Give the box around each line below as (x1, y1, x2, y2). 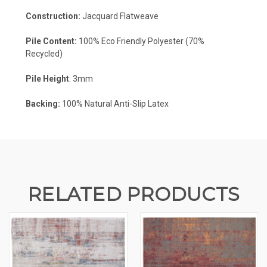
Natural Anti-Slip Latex (85, 98, 169, 108)
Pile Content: (26, 36, 77, 46)
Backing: (26, 98, 60, 108)
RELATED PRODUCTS (27, 182, 240, 206)
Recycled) (26, 48, 64, 58)
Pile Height (26, 73, 69, 83)
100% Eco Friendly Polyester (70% (77, 36, 204, 46)
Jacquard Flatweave (80, 11, 159, 21)
